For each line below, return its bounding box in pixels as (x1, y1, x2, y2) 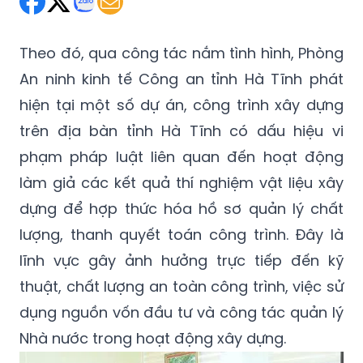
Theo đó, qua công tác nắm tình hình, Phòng (19, 43, 344, 64)
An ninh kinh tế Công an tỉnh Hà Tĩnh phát (19, 69, 344, 90)
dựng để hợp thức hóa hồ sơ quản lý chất (19, 199, 344, 220)
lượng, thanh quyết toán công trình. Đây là (19, 224, 344, 246)
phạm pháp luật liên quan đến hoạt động (19, 147, 344, 168)
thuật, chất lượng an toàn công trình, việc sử (19, 276, 344, 297)
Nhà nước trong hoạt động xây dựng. (19, 328, 286, 349)
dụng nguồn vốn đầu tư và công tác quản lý (19, 302, 344, 323)
